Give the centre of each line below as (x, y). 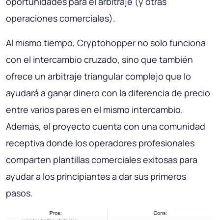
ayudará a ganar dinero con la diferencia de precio (108, 93)
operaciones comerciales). (61, 18)
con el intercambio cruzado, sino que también (99, 59)
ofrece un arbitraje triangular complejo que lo (98, 76)
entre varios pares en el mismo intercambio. (95, 109)
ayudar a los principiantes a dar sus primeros (96, 176)
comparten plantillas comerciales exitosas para (102, 159)
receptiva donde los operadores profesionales (100, 143)
